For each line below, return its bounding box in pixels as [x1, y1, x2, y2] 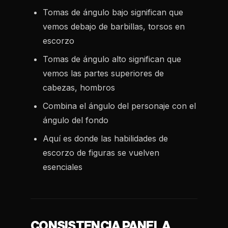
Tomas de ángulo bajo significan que [43, 7, 183, 17]
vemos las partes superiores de [43, 68, 164, 78]
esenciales [43, 162, 82, 172]
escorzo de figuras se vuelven [43, 148, 159, 158]
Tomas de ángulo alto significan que [43, 54, 181, 64]
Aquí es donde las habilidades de [43, 133, 168, 144]
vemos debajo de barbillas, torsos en [43, 21, 185, 32]
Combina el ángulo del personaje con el [43, 101, 196, 111]
